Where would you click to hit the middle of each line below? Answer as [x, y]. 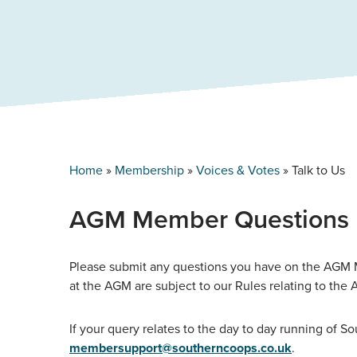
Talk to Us [318, 170]
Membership [149, 170]
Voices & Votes [238, 170]
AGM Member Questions [209, 218]
